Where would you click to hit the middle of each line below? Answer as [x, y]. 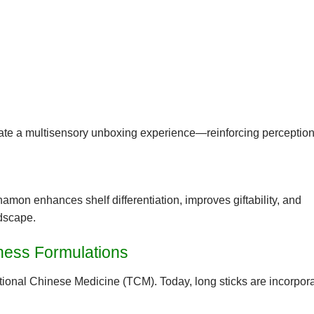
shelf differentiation [132, 200]
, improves [206, 200]
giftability [255, 200]
